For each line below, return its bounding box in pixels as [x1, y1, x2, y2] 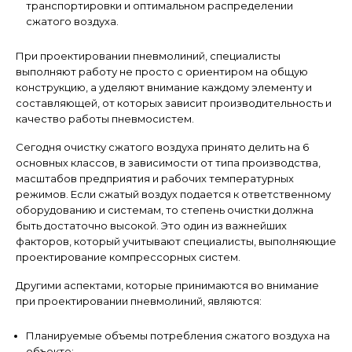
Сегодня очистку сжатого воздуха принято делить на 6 [16, 140, 309, 153]
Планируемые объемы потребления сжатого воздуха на [26, 328, 330, 342]
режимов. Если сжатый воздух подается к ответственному [16, 187, 331, 200]
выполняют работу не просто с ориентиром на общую [16, 64, 308, 78]
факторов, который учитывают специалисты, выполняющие [16, 234, 336, 247]
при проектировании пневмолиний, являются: [16, 294, 262, 307]
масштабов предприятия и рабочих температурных [16, 171, 294, 185]
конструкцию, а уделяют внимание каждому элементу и [16, 80, 312, 93]
